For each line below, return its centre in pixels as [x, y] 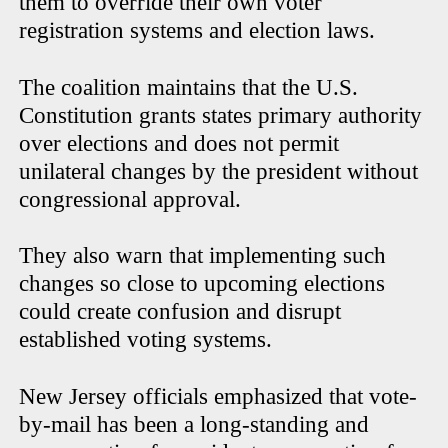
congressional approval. [133, 199]
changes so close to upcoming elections [202, 283]
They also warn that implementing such [203, 255]
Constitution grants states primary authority [221, 115]
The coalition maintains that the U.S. [189, 87]
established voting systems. [146, 339]
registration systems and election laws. [197, 30]
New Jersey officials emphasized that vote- [218, 396]
